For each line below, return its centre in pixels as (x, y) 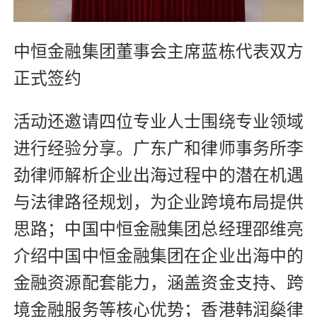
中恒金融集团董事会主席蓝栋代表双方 (158, 51)
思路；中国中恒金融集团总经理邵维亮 (158, 229)
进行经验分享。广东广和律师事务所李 (158, 148)
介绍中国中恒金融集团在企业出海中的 (158, 256)
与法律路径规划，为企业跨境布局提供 (158, 202)
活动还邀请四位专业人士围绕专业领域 (158, 121)
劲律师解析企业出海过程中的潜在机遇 (158, 175)
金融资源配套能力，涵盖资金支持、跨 (158, 283)
